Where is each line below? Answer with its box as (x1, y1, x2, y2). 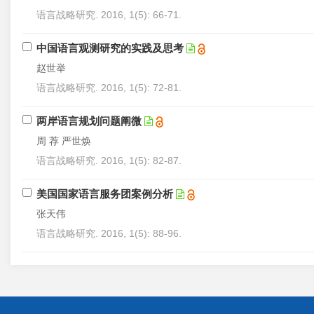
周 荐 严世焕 (36, 135, 91, 146)
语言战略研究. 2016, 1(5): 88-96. (36, 228, 182, 239)
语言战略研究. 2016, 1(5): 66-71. (36, 9, 182, 20)
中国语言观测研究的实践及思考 (36, 42, 184, 54)
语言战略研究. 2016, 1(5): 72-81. (36, 82, 182, 93)
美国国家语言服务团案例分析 (36, 188, 173, 200)
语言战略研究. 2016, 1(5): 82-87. (36, 155, 182, 166)
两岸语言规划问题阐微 (36, 115, 142, 127)
